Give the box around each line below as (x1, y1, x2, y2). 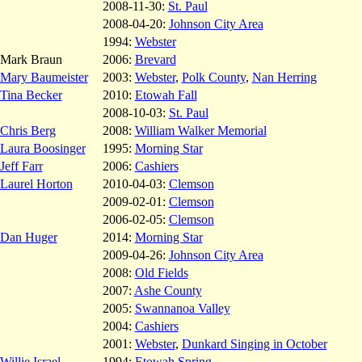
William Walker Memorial (134, 123, 267, 137)
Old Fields (134, 265, 188, 280)
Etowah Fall (134, 87, 197, 102)
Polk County (181, 69, 246, 84)
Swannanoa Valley (134, 301, 230, 315)
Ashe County (133, 283, 202, 297)
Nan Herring (251, 69, 317, 84)
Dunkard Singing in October (181, 336, 327, 351)
